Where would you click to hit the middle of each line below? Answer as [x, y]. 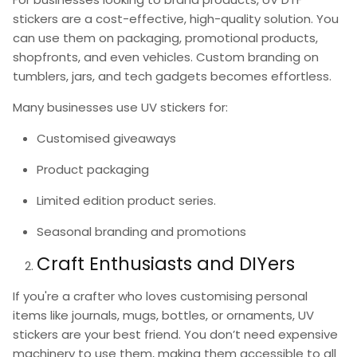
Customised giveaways [106, 139]
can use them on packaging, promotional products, [165, 38]
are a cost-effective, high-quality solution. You [198, 19]
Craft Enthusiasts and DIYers [166, 264]
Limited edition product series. [126, 201]
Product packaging [93, 170]
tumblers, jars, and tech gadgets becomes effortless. [172, 76]
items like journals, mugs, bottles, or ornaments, [155, 316]
